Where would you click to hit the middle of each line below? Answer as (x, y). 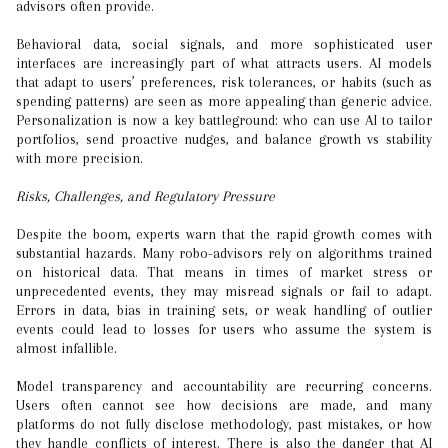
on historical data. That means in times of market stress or (224, 272)
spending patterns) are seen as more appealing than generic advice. (224, 101)
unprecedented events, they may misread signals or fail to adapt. (224, 291)
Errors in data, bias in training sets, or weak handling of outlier (224, 310)
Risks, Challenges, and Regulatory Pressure (145, 196)
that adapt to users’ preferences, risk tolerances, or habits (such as (224, 82)
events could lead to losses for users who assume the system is (224, 329)
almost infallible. (66, 348)
